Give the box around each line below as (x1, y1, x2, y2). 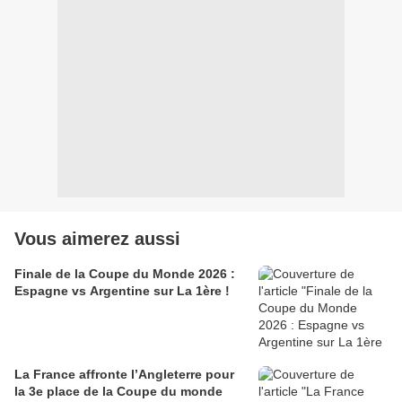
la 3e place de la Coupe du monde (14, 384, 223, 399)
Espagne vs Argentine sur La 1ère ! (14, 284, 230, 299)
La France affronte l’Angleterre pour (14, 367, 234, 382)
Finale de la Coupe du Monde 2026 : (14, 267, 235, 282)
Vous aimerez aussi (14, 229, 180, 249)
